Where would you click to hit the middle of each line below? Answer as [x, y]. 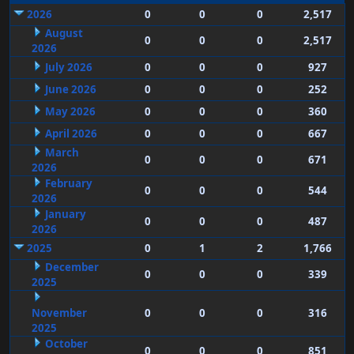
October [66, 344]
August [64, 34]
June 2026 [70, 90]
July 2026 [68, 68]
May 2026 [70, 112]
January [65, 215]
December [72, 267]
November [59, 313]
